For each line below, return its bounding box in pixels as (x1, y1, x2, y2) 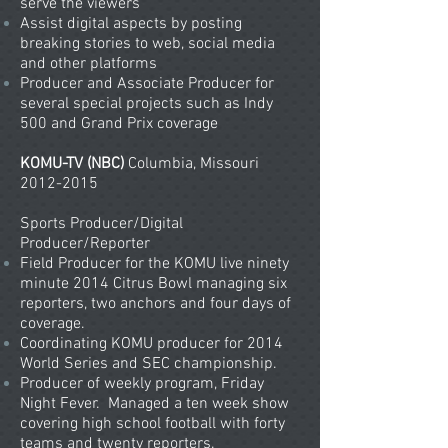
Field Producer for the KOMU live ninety (20, 254, 289, 274)
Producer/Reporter (20, 234, 150, 254)
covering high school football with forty (20, 414, 285, 434)
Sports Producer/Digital (20, 214, 183, 234)
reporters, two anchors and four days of (20, 294, 291, 314)
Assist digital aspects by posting (20, 14, 242, 34)
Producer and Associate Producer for (20, 74, 274, 94)
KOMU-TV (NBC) (20, 154, 128, 174)
